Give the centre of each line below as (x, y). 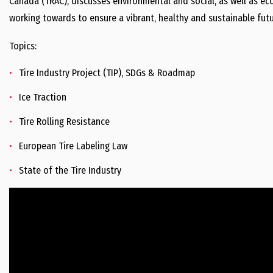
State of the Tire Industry (70, 170)
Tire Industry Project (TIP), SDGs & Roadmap (107, 73)
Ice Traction (43, 97)
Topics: (23, 46)
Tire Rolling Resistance (64, 122)
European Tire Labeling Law (73, 146)
